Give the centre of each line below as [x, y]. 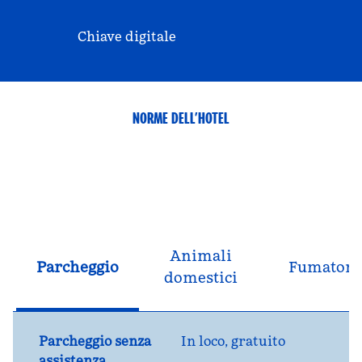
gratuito [258, 341]
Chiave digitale [127, 36]
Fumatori [323, 267]
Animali [200, 256]
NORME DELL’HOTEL [181, 118]
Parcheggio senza [95, 341]
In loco [203, 341]
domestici [200, 278]
